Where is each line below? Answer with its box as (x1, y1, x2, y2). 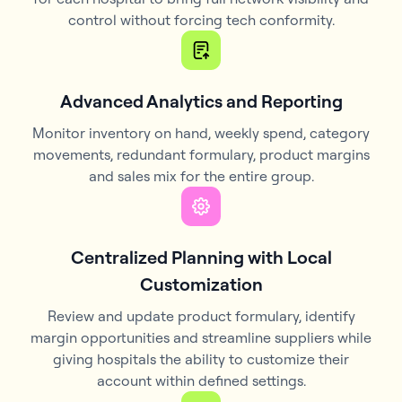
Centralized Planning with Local (70, 245, 332, 268)
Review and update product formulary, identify (47, 306, 355, 325)
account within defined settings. (96, 371, 306, 389)
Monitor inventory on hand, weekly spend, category (32, 123, 370, 142)
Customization (139, 272, 263, 295)
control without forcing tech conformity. (67, 10, 335, 29)
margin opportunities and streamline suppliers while (31, 328, 371, 346)
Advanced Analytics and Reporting (59, 89, 343, 112)
